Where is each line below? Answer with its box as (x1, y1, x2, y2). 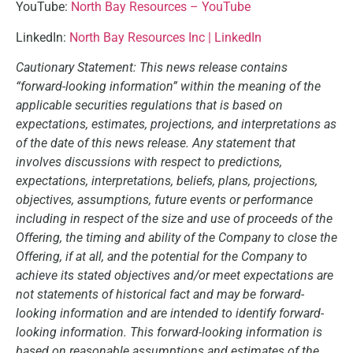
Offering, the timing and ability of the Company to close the (16, 230, 337, 246)
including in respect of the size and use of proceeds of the (16, 211, 333, 227)
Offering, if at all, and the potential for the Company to (16, 249, 307, 265)
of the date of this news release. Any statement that (16, 136, 295, 151)
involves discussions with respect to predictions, (16, 154, 282, 170)
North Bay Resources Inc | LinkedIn (69, 29, 262, 45)
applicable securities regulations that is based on (16, 98, 283, 113)
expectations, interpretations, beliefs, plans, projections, (16, 173, 318, 189)
